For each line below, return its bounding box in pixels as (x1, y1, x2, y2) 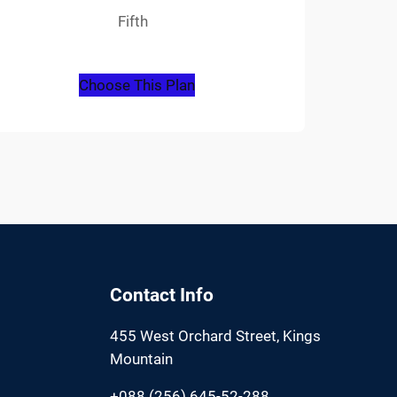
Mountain (109, 349, 173, 368)
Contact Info (109, 284, 214, 306)
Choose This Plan (79, 75, 196, 94)
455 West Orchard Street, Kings (109, 326, 321, 345)
